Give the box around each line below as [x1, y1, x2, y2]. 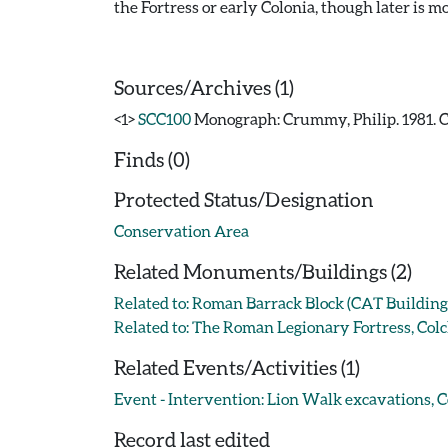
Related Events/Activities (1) [114, 355, 360, 379]
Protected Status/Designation [114, 187, 374, 211]
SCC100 [138, 109, 191, 128]
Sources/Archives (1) [114, 75, 294, 99]
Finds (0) [114, 147, 190, 171]
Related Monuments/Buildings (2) [114, 259, 412, 283]
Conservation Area [114, 221, 249, 240]
